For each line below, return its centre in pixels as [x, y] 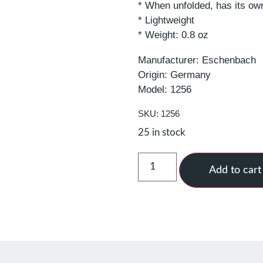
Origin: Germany [175, 75]
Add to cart [235, 170]
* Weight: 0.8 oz [173, 35]
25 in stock [162, 132]
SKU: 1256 [159, 113]
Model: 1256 [165, 89]
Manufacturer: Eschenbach [197, 60]
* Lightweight [166, 20]
